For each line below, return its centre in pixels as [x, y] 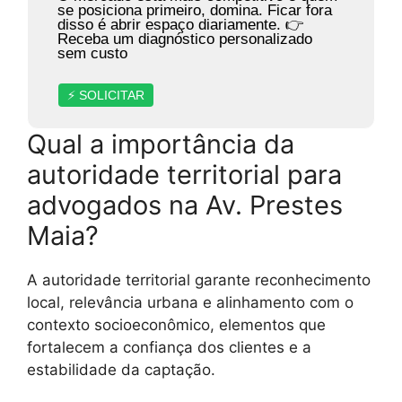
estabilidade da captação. [121, 370]
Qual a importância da [161, 144]
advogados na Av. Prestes [185, 205]
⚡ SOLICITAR [105, 96]
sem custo [92, 54]
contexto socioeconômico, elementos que [176, 325]
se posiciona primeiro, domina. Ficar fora [194, 11]
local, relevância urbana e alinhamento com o [190, 303]
